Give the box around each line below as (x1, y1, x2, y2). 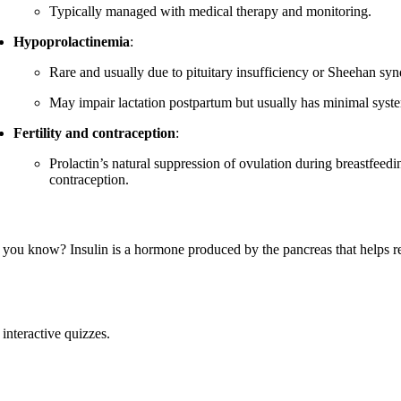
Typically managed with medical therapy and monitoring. (49, 4, 372, 20)
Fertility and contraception (13, 125, 176, 141)
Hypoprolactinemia (13, 34, 131, 50)
